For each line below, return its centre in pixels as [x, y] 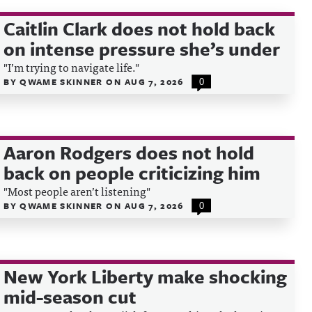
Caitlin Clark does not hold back [140, 29]
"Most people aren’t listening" [77, 191]
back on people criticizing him [132, 173]
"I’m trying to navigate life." [72, 67]
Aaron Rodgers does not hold [129, 153]
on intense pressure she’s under [142, 49]
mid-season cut [70, 297]
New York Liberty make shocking [146, 276]
